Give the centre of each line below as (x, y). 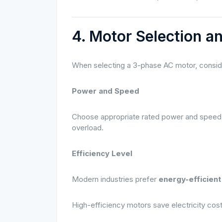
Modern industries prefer (115, 179)
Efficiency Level (102, 153)
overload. (88, 128)
